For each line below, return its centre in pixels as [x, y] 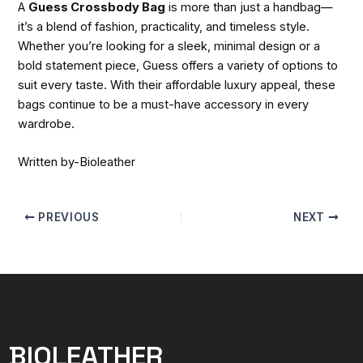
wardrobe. [47, 124]
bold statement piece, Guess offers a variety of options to [178, 65]
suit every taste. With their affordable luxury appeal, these [177, 85]
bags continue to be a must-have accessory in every [164, 104]
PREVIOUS [67, 217]
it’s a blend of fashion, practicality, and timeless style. [164, 26]
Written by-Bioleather [77, 162]
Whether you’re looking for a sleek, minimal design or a [169, 46]
